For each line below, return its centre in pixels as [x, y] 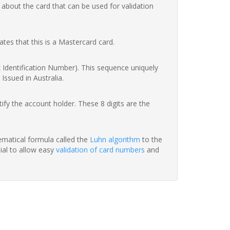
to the [151, 140]
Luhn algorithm [115, 140]
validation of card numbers [100, 150]
